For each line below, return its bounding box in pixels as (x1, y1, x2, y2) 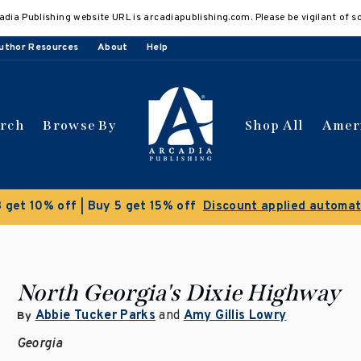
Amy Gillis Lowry (183, 308, 287, 324)
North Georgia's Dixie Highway (16, 280, 341, 306)
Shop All (245, 117, 304, 133)
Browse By (43, 117, 117, 133)
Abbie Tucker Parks (35, 308, 156, 324)
